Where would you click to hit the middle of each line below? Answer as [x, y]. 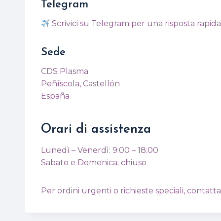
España [55, 96]
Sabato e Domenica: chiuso [94, 163]
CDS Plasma [65, 71]
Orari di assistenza [96, 129]
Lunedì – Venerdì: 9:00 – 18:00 [100, 150]
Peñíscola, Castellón [80, 84]
